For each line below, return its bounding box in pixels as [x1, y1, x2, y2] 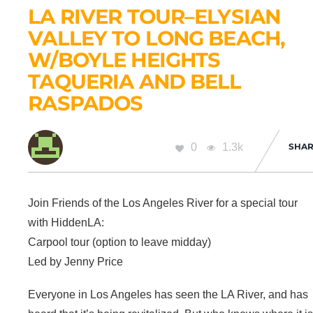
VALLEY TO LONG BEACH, [28, 26, 286, 51]
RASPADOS [28, 91, 143, 116]
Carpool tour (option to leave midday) [28, 236, 212, 249]
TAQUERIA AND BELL [28, 69, 242, 94]
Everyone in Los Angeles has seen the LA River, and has [28, 289, 309, 301]
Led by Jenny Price [28, 256, 124, 268]
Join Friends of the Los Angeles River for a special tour [28, 197, 298, 210]
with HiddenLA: [28, 217, 105, 229]
